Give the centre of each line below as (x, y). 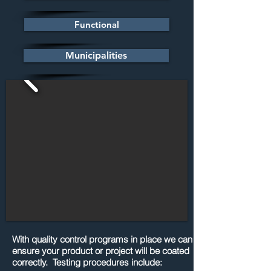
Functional (97, 24)
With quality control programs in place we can (102, 239)
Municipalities (96, 55)
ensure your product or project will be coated (101, 251)
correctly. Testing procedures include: (87, 262)
